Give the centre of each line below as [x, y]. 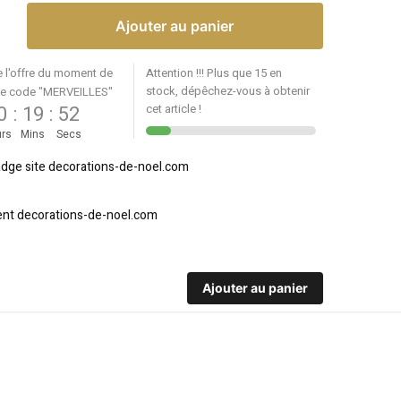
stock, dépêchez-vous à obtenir [228, 90]
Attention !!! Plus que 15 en [214, 73]
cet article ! [174, 108]
